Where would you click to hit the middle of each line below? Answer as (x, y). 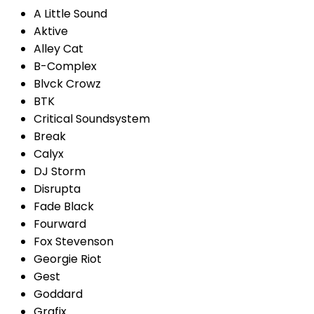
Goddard (58, 294)
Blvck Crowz (67, 83)
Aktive (51, 31)
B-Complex (65, 66)
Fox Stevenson (74, 241)
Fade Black (64, 206)
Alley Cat (59, 48)
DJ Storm (60, 171)
